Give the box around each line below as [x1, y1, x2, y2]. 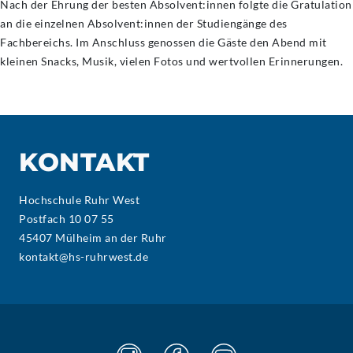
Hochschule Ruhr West [19, 193, 139, 206]
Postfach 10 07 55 [19, 212, 114, 225]
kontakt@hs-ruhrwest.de [19, 250, 148, 263]
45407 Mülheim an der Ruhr [19, 231, 167, 244]
